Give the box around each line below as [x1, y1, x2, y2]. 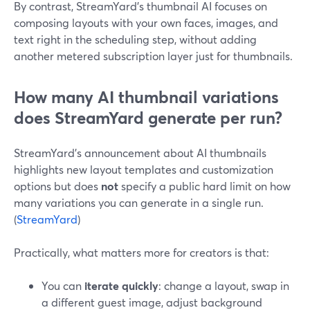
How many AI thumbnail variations [14, 86, 279, 108]
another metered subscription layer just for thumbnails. [14, 48, 293, 63]
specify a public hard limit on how [118, 179, 291, 193]
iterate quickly [84, 278, 158, 293]
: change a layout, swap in [158, 278, 289, 293]
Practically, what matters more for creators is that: [14, 245, 269, 259]
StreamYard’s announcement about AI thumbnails [14, 145, 266, 160]
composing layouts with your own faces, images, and [14, 15, 278, 30]
